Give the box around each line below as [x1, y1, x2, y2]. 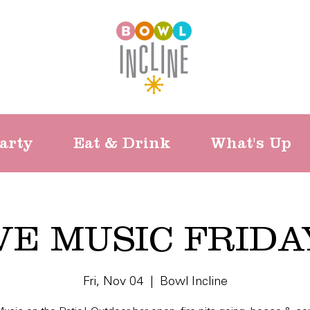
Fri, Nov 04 [82, 275, 143, 289]
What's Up [210, 134, 291, 152]
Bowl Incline [159, 275, 228, 289]
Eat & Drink [73, 134, 171, 152]
